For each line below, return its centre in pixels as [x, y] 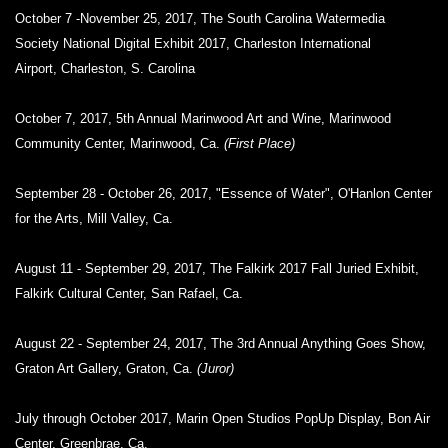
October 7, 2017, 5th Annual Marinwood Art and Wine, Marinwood [203, 118]
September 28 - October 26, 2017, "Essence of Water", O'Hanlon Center [223, 193]
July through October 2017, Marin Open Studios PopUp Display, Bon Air [222, 418]
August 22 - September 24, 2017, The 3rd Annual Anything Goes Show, [220, 343]
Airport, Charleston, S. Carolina [105, 68]
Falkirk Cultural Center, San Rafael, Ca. [129, 293]
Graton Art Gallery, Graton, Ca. [106, 368]
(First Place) [259, 143]
